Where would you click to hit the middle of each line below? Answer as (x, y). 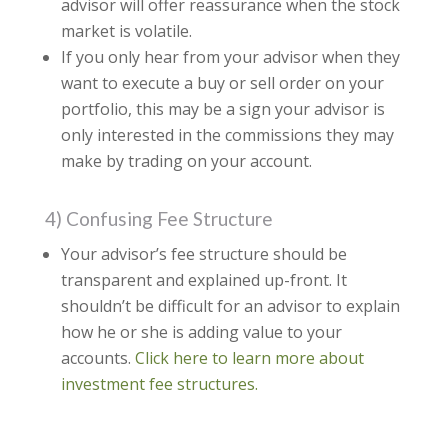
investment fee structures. (159, 384)
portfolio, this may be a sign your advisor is (222, 109)
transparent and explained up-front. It (203, 280)
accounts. (97, 358)
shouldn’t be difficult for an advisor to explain (230, 306)
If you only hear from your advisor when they (230, 57)
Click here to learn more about (249, 358)
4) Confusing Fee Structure (158, 219)
